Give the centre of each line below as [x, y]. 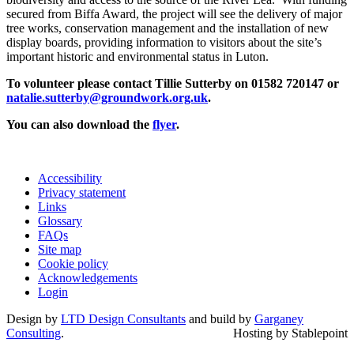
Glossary [60, 220]
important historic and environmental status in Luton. [137, 56]
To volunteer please [60, 83]
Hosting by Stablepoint [290, 333]
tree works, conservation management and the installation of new [168, 28]
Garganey [279, 318]
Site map [60, 249]
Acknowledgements [88, 277]
